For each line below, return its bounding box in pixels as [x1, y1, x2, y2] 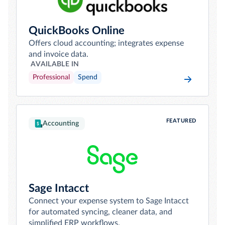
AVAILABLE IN [31, 61, 79, 68]
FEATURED [166, 118, 196, 124]
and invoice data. [29, 50, 88, 58]
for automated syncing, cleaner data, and [29, 208, 172, 216]
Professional [33, 74, 70, 81]
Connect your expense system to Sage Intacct [29, 197, 189, 205]
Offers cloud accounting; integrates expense [29, 39, 184, 47]
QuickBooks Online [29, 25, 125, 36]
